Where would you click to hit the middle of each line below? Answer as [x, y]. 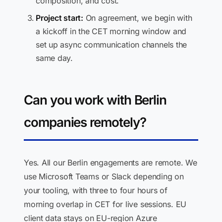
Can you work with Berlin [95, 100]
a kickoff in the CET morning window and [111, 31]
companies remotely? [85, 122]
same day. [54, 58]
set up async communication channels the [111, 45]
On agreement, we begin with [138, 18]
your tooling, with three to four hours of [96, 190]
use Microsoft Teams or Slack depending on [104, 176]
